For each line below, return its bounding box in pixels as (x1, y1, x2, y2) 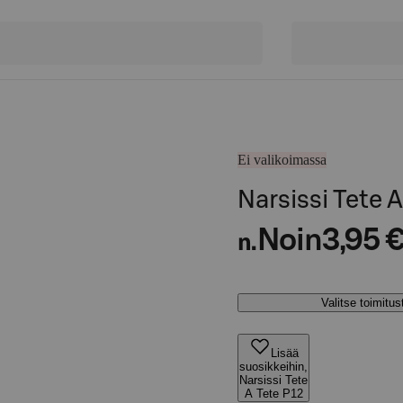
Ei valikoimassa (237, 152, 327, 167)
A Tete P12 (244, 387, 303, 400)
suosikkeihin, (239, 360, 308, 373)
